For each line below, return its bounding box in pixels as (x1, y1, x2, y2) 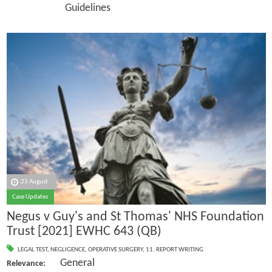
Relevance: (6, 259, 46, 269)
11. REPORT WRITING (145, 246, 203, 254)
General (45, 257, 95, 270)
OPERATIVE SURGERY (87, 246, 143, 254)
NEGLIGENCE (50, 246, 85, 254)
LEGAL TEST (17, 246, 47, 254)
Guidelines (6, 2, 110, 14)
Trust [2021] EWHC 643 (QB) (6, 224, 161, 239)
